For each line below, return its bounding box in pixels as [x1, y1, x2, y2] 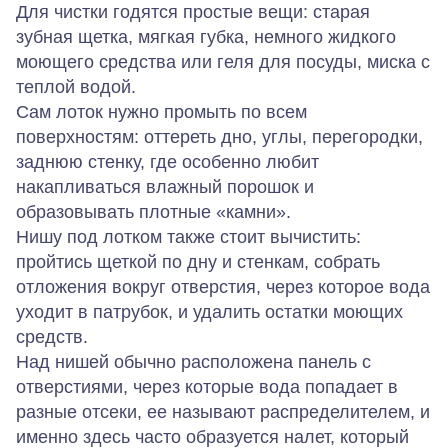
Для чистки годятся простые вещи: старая [16, 2, 370, 22]
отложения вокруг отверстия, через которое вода [16, 277, 430, 297]
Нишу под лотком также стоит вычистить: [16, 227, 361, 247]
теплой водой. [16, 77, 136, 97]
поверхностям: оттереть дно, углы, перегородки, [16, 127, 423, 147]
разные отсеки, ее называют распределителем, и [16, 402, 430, 422]
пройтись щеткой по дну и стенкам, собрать [16, 252, 380, 272]
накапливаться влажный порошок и [16, 177, 314, 197]
